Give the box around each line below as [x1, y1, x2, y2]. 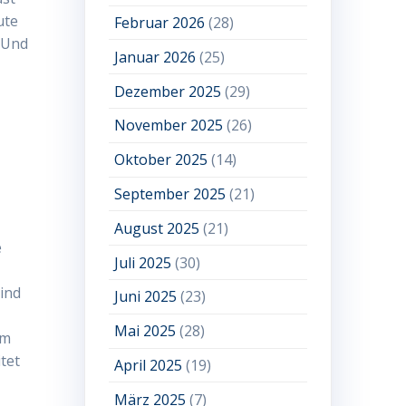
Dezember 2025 [114, 81, 222, 101]
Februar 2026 [114, 13, 206, 34]
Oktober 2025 [114, 150, 208, 170]
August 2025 [114, 217, 200, 238]
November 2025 [114, 115, 224, 136]
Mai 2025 [114, 321, 177, 342]
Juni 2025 [114, 286, 178, 307]
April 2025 [114, 354, 183, 375]
